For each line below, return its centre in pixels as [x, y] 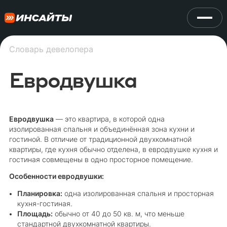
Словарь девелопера [51, 49]
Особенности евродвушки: [56, 177]
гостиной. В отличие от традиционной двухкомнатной [100, 139]
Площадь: [35, 214]
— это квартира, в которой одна [109, 119]
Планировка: [40, 194]
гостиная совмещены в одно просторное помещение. [101, 159]
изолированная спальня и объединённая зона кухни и [102, 129]
